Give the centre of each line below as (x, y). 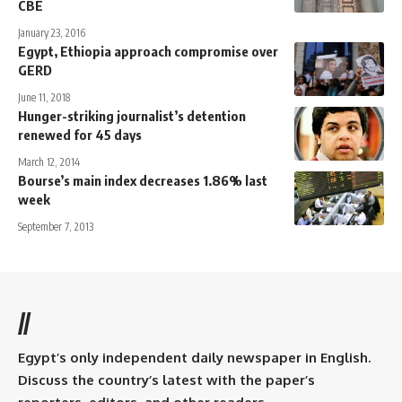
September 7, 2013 (56, 226)
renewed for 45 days (80, 134)
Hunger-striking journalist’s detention (132, 115)
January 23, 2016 (52, 32)
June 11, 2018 (44, 97)
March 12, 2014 (49, 162)
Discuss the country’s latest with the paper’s (166, 380)
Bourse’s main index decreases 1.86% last (143, 180)
